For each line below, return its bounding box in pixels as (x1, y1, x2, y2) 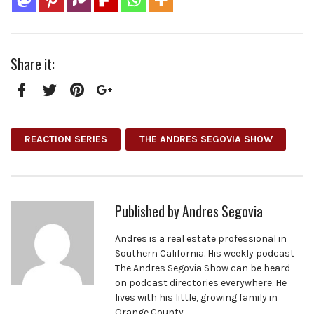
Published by (115, 200, 183, 221)
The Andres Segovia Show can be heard (115, 261, 291, 274)
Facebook (20, 102, 64, 115)
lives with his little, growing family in (115, 291, 278, 303)
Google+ (102, 102, 139, 115)
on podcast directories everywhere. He (115, 276, 287, 289)
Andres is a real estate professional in (115, 232, 287, 245)
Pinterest (74, 102, 118, 115)
